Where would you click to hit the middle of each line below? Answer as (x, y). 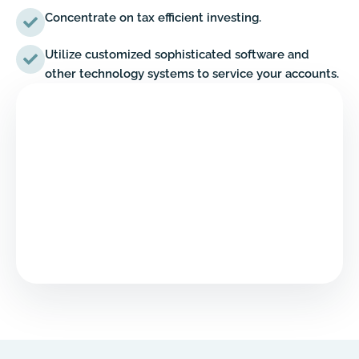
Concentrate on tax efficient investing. (153, 18)
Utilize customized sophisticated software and (177, 55)
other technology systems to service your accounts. (192, 74)
